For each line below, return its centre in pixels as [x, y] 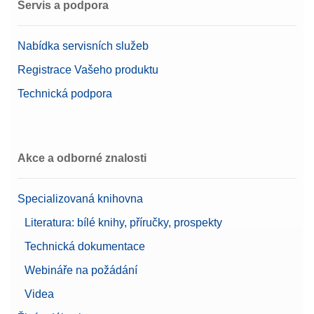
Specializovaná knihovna [80, 199]
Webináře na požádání [81, 271]
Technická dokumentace [85, 247]
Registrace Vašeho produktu [88, 70]
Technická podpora [65, 94]
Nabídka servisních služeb [83, 46]
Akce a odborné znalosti [82, 158]
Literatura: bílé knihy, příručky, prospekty [123, 223]
